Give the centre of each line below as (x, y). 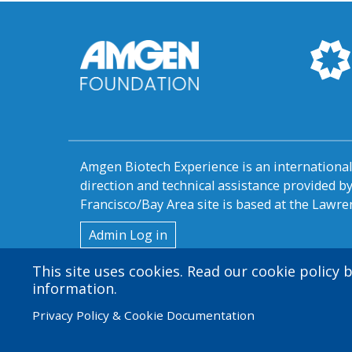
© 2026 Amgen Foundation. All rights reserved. (198, 317)
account (126, 273)
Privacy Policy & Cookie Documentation (143, 315)
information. (74, 288)
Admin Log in (128, 235)
